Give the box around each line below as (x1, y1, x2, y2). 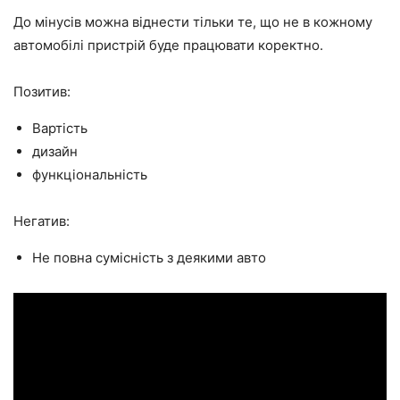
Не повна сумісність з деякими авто (32, 249, 266, 267)
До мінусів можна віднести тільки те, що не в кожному (13, 13, 372, 31)
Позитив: (13, 83, 71, 101)
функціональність (32, 166, 147, 184)
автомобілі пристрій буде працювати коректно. (13, 37, 323, 54)
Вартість (32, 120, 87, 137)
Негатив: (13, 212, 70, 230)
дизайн (32, 143, 78, 161)
